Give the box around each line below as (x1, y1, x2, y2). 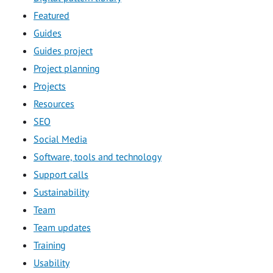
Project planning (34, 62, 100, 74)
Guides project (34, 44, 93, 57)
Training (34, 238, 66, 251)
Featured (34, 9, 69, 21)
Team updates (34, 221, 91, 233)
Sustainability (34, 185, 89, 198)
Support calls (34, 168, 88, 180)
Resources (34, 97, 74, 110)
